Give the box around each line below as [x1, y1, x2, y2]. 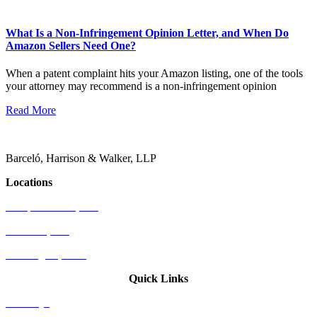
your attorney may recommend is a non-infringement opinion [6, 80, 277, 93]
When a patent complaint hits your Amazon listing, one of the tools [6, 67, 303, 80]
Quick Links [129, 272, 188, 285]
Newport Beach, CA [6, 200, 98, 213]
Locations [6, 176, 52, 189]
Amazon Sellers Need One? [6, 40, 136, 52]
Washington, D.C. [6, 248, 86, 261]
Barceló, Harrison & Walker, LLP [6, 152, 156, 165]
